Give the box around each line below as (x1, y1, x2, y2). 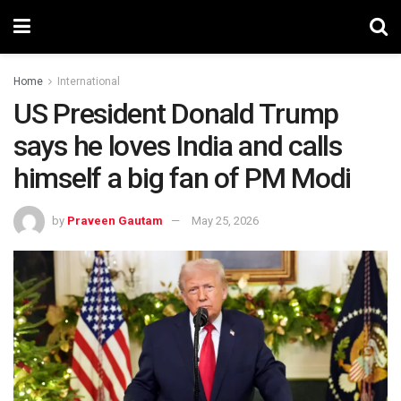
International (57, 75, 120, 88)
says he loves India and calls (13, 129, 342, 163)
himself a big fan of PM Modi (13, 161, 352, 195)
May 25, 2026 (192, 213, 259, 227)
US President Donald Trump (13, 97, 338, 131)
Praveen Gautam (67, 213, 163, 227)
